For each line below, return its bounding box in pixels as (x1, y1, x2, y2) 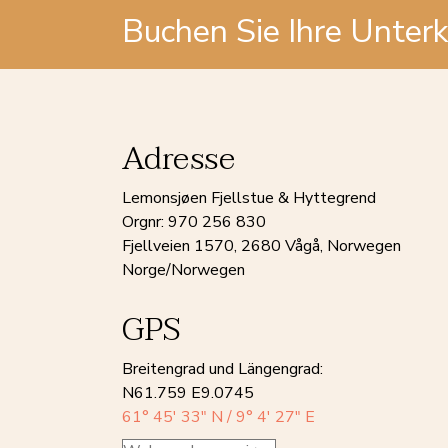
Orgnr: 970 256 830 (122, 211, 266, 233)
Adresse (122, 131, 235, 186)
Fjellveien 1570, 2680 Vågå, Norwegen (122, 235, 401, 257)
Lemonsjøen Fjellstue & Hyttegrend (122, 187, 376, 209)
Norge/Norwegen (122, 259, 245, 281)
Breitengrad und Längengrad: (122, 358, 323, 380)
